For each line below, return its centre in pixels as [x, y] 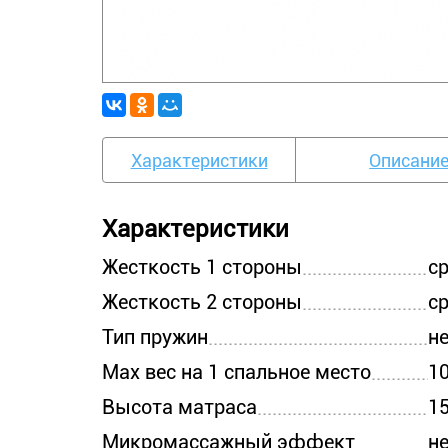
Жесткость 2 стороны [202, 302]
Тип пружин [155, 337]
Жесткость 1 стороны [202, 267]
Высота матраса [179, 407]
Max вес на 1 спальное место [236, 372]
